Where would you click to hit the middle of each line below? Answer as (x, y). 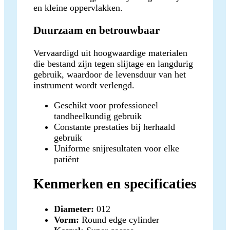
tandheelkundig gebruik (98, 116)
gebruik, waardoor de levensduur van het (110, 75)
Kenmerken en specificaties (115, 184)
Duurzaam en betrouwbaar (97, 30)
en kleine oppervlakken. (78, 7)
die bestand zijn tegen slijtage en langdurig (113, 64)
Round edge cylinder (119, 219)
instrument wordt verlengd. (84, 85)
